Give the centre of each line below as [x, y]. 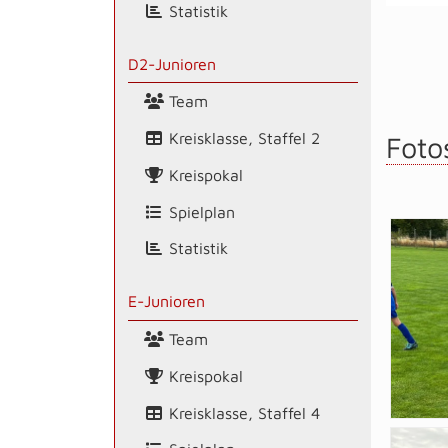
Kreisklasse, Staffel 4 [241, 412]
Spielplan [199, 211]
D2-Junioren [171, 63]
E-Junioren [166, 301]
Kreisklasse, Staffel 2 [241, 138]
